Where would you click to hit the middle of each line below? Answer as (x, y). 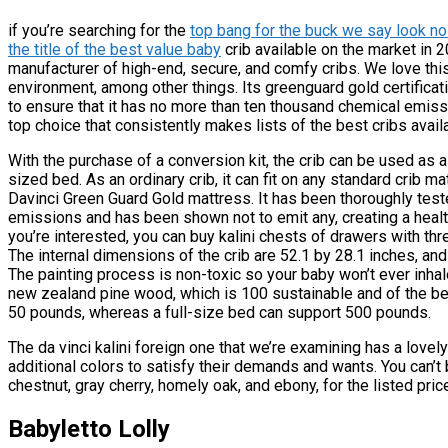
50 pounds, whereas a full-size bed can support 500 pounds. (219, 312)
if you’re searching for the (99, 30)
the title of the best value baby (114, 49)
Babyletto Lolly (89, 428)
